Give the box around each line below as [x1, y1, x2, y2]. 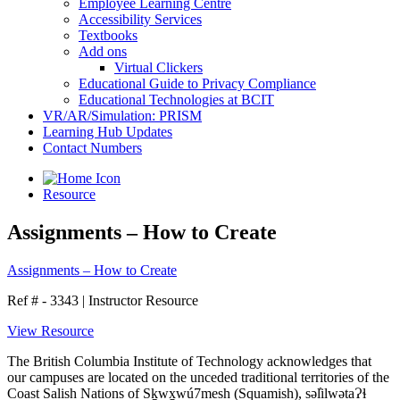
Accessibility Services [79, 12, 202, 27]
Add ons [79, 44, 127, 59]
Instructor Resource [85, 292, 198, 308]
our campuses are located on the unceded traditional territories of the [7, 369, 389, 385]
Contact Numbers [43, 140, 142, 155]
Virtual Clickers [114, 60, 203, 75]
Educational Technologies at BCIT [79, 92, 274, 107]
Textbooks [79, 28, 137, 43]
